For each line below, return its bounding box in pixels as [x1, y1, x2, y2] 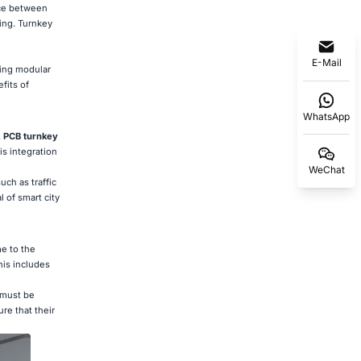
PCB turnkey [2, 130, 58, 142]
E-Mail [311, 56, 342, 68]
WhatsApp [303, 110, 350, 122]
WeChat [308, 163, 345, 176]
